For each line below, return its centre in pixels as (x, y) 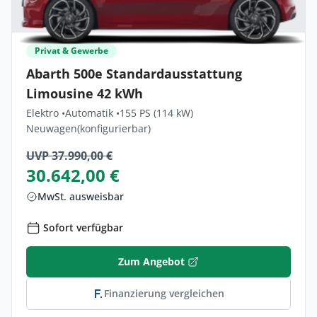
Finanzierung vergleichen (164, 293)
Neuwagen (52, 128)
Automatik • (92, 113)
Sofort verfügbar (83, 227)
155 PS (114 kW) (156, 113)
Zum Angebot (151, 261)
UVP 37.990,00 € (69, 155)
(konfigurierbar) (114, 128)
